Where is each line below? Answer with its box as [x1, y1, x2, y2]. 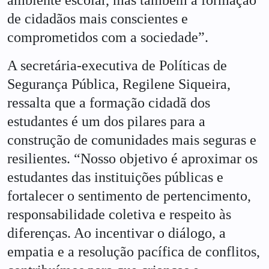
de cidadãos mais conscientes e [7, 11, 188, 27]
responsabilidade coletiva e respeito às [7, 207, 231, 223]
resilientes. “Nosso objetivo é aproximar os [7, 151, 258, 167]
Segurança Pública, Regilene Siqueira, [7, 76, 231, 92]
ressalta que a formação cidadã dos [7, 95, 210, 111]
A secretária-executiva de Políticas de [7, 58, 227, 74]
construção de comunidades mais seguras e [7, 132, 256, 148]
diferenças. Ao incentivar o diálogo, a [7, 225, 226, 241]
